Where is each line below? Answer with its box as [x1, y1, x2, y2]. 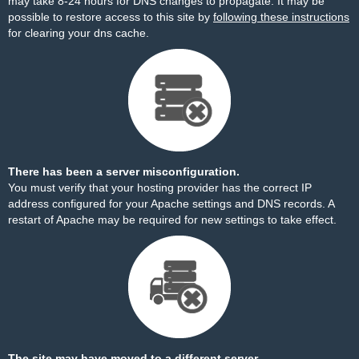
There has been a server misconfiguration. [8, 165, 240, 178]
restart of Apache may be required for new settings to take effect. [8, 213, 337, 226]
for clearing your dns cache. [8, 26, 149, 39]
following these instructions [213, 10, 349, 23]
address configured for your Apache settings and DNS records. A [8, 197, 334, 210]
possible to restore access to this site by [8, 10, 213, 23]
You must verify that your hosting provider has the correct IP [8, 181, 312, 194]
